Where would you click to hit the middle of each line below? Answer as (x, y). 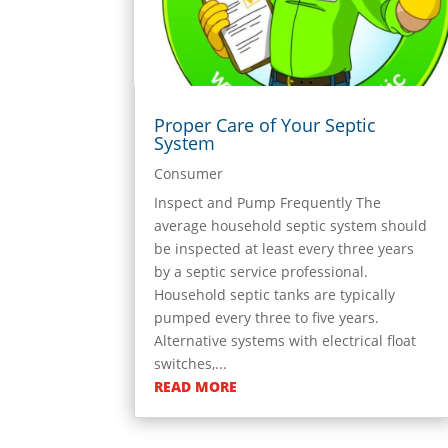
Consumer (189, 173)
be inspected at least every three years (284, 248)
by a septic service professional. (261, 271)
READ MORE (196, 386)
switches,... (191, 363)
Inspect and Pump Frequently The (268, 202)
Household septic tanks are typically (275, 294)
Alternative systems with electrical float (285, 340)
